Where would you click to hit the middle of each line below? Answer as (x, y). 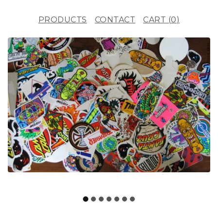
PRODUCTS (63, 20)
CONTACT (115, 20)
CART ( (157, 20)
